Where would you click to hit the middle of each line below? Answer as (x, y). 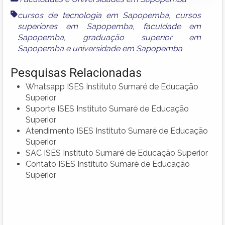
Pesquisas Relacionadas (76, 73)
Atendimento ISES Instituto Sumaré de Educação (117, 131)
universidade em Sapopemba (127, 48)
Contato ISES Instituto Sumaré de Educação (108, 164)
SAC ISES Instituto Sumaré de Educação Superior (117, 153)
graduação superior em (142, 37)
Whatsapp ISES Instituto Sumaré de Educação (112, 86)
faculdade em (172, 26)
